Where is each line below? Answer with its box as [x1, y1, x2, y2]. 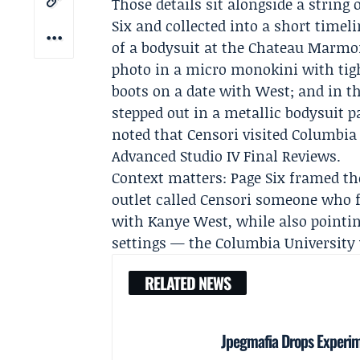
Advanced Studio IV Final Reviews [112, 145, 337, 166]
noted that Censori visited [112, 124, 292, 145]
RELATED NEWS [145, 271, 231, 295]
